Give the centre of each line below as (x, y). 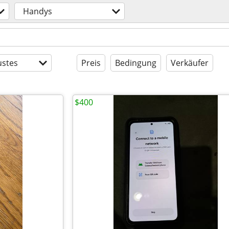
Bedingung (136, 63)
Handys (38, 11)
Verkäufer (190, 63)
